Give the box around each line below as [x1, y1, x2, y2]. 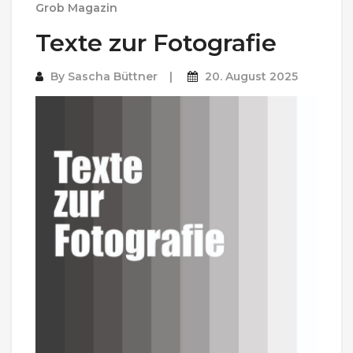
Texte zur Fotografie [35, 28, 277, 58]
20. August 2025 [205, 69, 298, 84]
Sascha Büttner [68, 69, 158, 84]
